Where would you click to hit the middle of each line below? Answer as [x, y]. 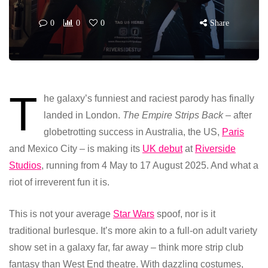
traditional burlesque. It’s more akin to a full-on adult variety [133, 231]
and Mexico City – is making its [76, 149]
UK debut [162, 149]
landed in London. [83, 115]
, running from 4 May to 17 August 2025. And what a [150, 166]
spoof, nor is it [185, 214]
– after [237, 115]
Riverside [215, 149]
